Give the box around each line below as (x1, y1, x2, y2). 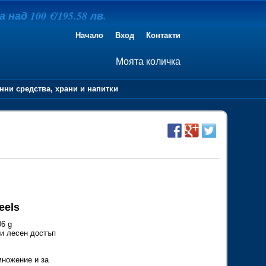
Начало (75, 31, 103, 40)
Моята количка (115, 56, 180, 66)
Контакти (145, 31, 180, 40)
